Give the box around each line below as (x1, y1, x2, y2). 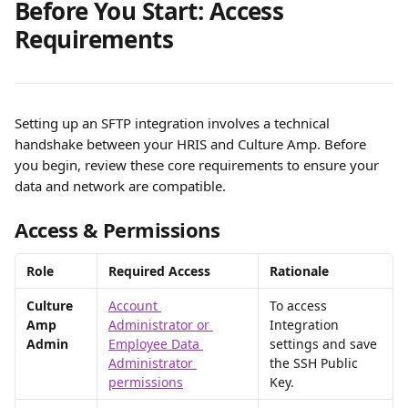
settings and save (270, 335, 381, 352)
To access (270, 297, 331, 314)
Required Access (108, 262, 210, 280)
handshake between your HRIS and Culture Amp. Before (15, 135, 370, 153)
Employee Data (108, 335, 203, 352)
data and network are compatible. (15, 177, 226, 195)
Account (108, 297, 161, 314)
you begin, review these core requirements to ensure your (15, 156, 382, 174)
